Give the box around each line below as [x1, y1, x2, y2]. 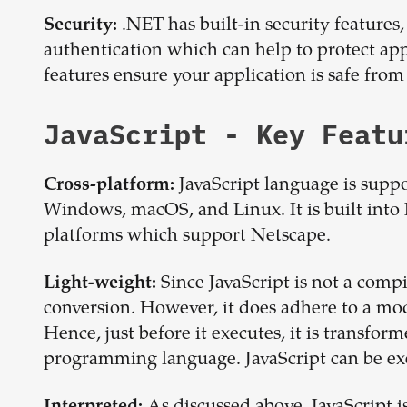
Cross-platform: [44, 177, 179, 194]
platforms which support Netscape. [44, 227, 331, 246]
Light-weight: [44, 275, 156, 293]
